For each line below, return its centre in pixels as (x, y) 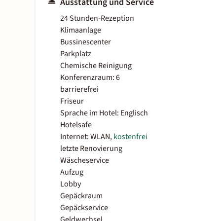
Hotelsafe (76, 125)
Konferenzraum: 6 (90, 78)
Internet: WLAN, (87, 137)
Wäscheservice (85, 161)
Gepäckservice (84, 208)
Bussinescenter (86, 42)
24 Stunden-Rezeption (97, 18)
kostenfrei (130, 137)
